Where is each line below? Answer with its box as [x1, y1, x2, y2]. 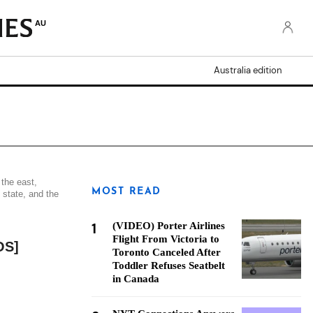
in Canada [112, 273, 159, 284]
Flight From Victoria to [112, 233, 219, 245]
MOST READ [92, 187, 161, 197]
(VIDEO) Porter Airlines [112, 220, 225, 231]
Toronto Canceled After [112, 247, 221, 258]
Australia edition [214, 64, 282, 76]
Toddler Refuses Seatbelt [112, 260, 225, 271]
